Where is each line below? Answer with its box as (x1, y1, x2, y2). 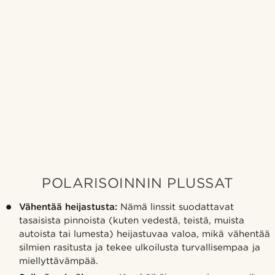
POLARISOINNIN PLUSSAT (42, 174, 233, 192)
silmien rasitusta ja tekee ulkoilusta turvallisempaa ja (18, 242, 260, 254)
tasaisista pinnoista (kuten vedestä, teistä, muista (18, 215, 245, 227)
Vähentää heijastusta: (18, 201, 118, 213)
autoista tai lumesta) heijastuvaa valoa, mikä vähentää (18, 228, 270, 240)
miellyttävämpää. (18, 255, 98, 267)
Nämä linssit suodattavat (117, 201, 234, 213)
